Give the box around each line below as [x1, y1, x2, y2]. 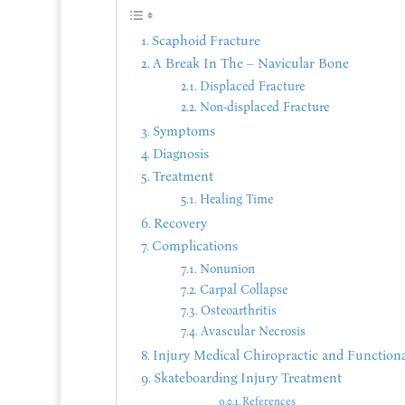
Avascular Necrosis [200, 324, 306, 340]
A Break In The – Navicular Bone [152, 55, 349, 72]
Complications [151, 238, 238, 255]
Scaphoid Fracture [151, 33, 260, 50]
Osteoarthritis [200, 303, 277, 319]
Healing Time [199, 192, 273, 208]
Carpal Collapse [199, 282, 287, 298]
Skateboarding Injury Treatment [153, 370, 342, 387]
